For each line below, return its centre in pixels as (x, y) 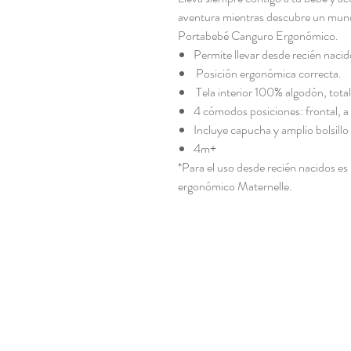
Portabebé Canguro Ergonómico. (258, 36)
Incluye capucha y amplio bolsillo (271, 130)
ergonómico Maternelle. (235, 186)
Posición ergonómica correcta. (268, 73)
